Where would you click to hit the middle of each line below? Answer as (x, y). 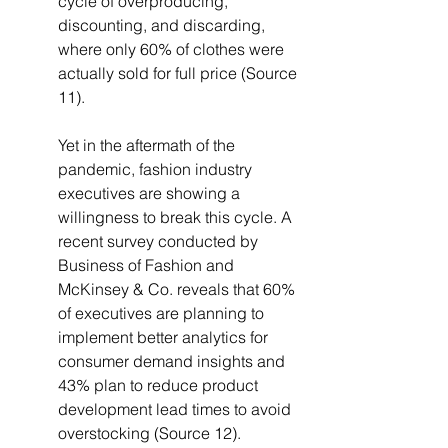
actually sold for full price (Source (179, 73)
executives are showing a (151, 193)
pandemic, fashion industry (157, 169)
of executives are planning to (163, 313)
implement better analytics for (165, 337)
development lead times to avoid (176, 409)
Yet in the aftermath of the (148, 145)
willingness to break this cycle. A (177, 217)
